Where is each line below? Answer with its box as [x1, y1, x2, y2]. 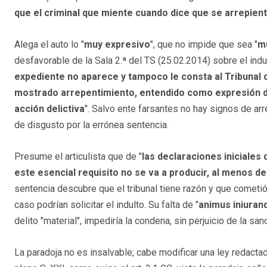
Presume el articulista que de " [14, 150, 142, 162]
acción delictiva [14, 103, 85, 114]
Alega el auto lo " [14, 38, 84, 50]
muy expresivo [84, 38, 150, 50]
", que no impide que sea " [150, 38, 257, 50]
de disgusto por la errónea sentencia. [14, 119, 169, 131]
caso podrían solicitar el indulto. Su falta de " [14, 198, 198, 210]
